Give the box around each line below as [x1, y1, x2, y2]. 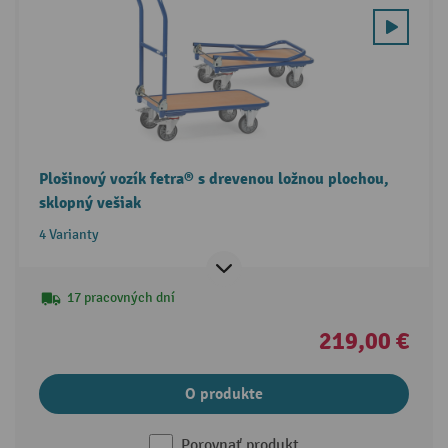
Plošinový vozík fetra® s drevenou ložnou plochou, [38, 169, 389, 190]
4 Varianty [38, 226, 99, 244]
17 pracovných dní [66, 289, 175, 307]
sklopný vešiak [38, 193, 141, 214]
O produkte [185, 384, 263, 405]
